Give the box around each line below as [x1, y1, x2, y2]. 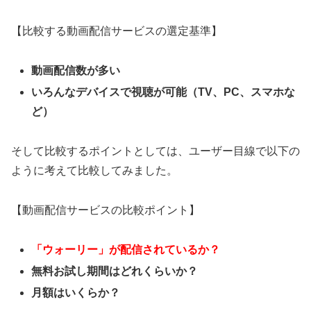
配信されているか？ [120, 243, 221, 255]
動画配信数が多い [31, 65, 121, 77]
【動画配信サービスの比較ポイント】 [11, 204, 200, 217]
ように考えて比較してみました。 [11, 165, 178, 177]
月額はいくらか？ [31, 287, 121, 299]
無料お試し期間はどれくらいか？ [31, 265, 199, 278]
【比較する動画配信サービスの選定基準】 [11, 25, 222, 37]
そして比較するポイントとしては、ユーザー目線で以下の [11, 145, 300, 158]
